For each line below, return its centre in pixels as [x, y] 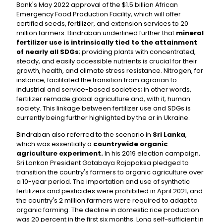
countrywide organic [131, 144]
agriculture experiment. [60, 153]
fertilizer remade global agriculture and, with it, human [103, 99]
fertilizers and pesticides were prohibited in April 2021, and [110, 191]
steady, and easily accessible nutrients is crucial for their [107, 61]
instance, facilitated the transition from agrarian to [97, 80]
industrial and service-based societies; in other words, [104, 89]
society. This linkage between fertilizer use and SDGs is [104, 108]
